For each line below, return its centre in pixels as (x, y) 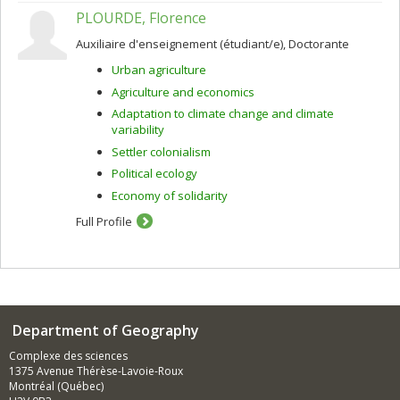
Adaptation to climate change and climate (223, 113)
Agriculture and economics (183, 92)
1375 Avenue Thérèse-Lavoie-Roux (96, 371)
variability (138, 129)
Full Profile (104, 221)
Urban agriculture (159, 70)
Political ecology (154, 173)
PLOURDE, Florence (141, 18)
